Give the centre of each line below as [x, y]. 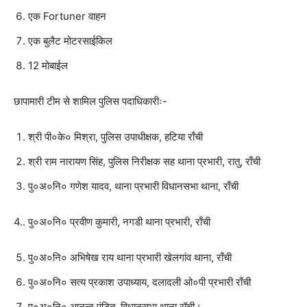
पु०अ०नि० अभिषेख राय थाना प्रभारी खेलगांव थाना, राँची [130, 257]
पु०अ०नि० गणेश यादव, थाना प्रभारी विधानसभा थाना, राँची [133, 186]
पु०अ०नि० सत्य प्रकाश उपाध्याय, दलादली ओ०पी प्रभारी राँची [139, 282]
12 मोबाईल [48, 65]
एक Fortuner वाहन [67, 16]
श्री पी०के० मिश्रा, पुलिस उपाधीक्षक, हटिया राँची [115, 136]
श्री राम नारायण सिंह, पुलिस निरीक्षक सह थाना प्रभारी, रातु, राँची [144, 161]
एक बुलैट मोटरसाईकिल [70, 40]
